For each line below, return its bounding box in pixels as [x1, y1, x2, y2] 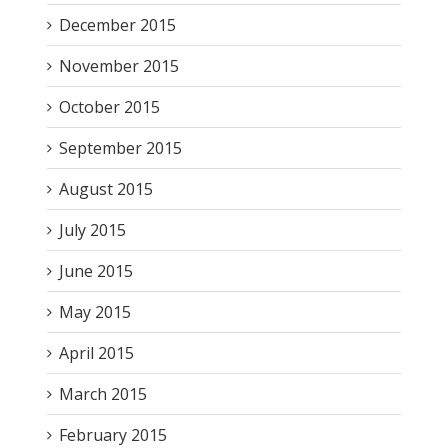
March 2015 [58, 382, 147, 405]
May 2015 [58, 300, 131, 323]
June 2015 [58, 259, 133, 282]
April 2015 [58, 341, 134, 364]
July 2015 [58, 218, 126, 241]
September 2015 [58, 136, 182, 159]
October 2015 [58, 95, 160, 118]
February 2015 [58, 423, 167, 446]
